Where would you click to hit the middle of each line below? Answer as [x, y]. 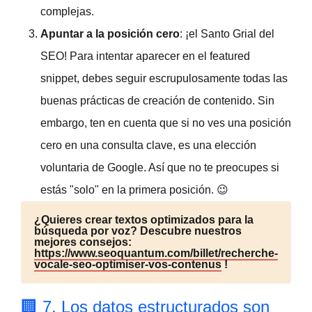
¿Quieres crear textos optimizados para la [144, 219]
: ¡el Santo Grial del [227, 33]
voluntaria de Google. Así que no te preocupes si [160, 167]
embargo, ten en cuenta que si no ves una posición [166, 123]
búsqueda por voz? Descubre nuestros [138, 231]
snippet [58, 78]
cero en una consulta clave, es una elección [148, 145]
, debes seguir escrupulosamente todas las [182, 78]
